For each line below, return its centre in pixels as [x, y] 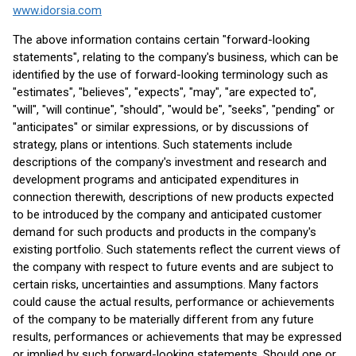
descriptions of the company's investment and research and [170, 162]
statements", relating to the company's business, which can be [176, 57]
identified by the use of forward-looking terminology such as [170, 75]
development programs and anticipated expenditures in [156, 180]
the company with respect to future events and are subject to [173, 267]
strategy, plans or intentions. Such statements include [153, 145]
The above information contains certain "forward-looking [161, 40]
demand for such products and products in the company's [164, 232]
